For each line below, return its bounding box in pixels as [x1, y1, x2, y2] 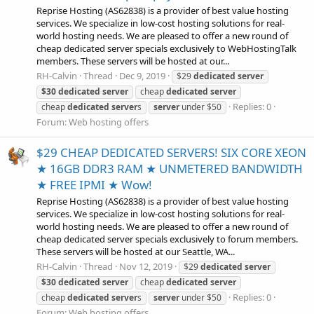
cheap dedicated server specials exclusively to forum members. [36, 233, 298, 245]
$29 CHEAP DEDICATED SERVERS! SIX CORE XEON [36, 144, 306, 161]
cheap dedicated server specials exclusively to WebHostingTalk [36, 42, 296, 55]
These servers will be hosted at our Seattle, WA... [36, 245, 235, 258]
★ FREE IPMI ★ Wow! [36, 176, 152, 193]
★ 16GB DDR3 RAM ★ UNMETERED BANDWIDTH [36, 160, 303, 177]
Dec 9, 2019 [119, 69, 165, 83]
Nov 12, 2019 [119, 260, 172, 273]
